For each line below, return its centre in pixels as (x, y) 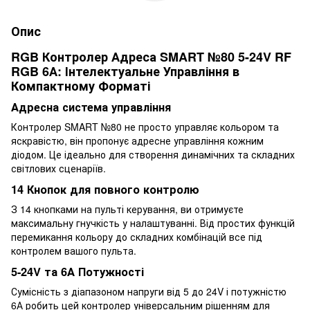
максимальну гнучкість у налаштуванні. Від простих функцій (153, 223)
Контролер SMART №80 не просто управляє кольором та (145, 127)
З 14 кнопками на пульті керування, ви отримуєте (127, 209)
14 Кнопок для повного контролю (105, 190)
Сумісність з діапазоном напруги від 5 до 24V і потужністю (149, 291)
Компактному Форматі (81, 85)
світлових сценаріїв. (58, 168)
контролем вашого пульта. (74, 251)
